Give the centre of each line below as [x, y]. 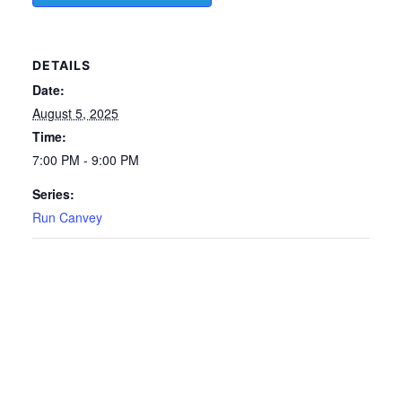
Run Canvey [67, 217]
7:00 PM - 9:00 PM [86, 159]
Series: [53, 193]
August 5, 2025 [75, 113]
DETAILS [61, 65]
